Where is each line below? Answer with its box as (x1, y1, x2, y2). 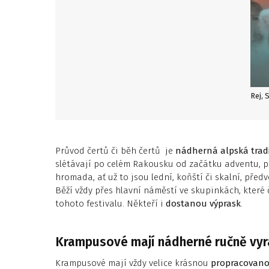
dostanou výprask (166, 198, 241, 209)
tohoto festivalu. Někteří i (55, 198, 166, 209)
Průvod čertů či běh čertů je (55, 145, 175, 156)
